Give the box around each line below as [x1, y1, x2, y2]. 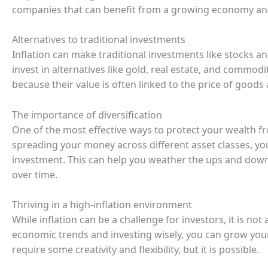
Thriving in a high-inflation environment [12, 198, 192, 212]
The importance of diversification [12, 108, 162, 121]
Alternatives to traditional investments [12, 33, 185, 47]
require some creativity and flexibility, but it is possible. [12, 243, 259, 257]
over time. [12, 167, 57, 181]
